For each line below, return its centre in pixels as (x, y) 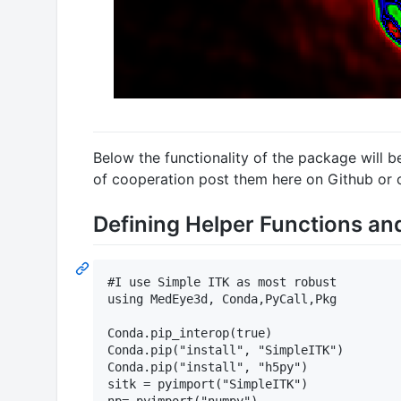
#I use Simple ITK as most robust (222, 282)
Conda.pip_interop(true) (190, 333)
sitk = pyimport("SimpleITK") (208, 384)
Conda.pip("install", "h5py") (208, 367)
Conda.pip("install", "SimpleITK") (226, 350)
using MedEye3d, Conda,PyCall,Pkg (222, 299)
